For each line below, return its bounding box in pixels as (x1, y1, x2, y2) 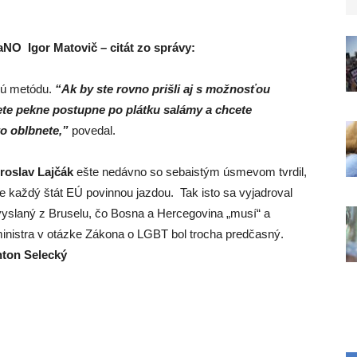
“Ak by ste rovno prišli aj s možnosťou (55, 82, 270, 96)
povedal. (69, 124, 116, 137)
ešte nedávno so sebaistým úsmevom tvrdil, (73, 165, 307, 178)
